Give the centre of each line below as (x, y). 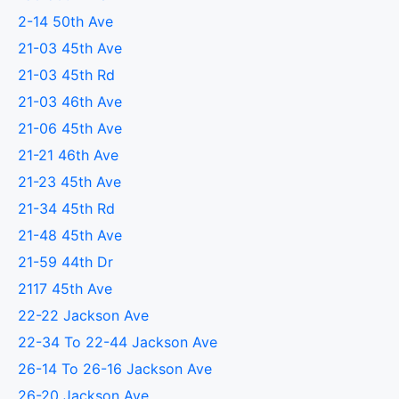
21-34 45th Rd (66, 208)
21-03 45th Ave (70, 48)
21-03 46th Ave (70, 102)
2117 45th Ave (65, 289)
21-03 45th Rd (66, 75)
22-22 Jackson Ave (84, 315)
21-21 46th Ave (69, 155)
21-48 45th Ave (70, 235)
